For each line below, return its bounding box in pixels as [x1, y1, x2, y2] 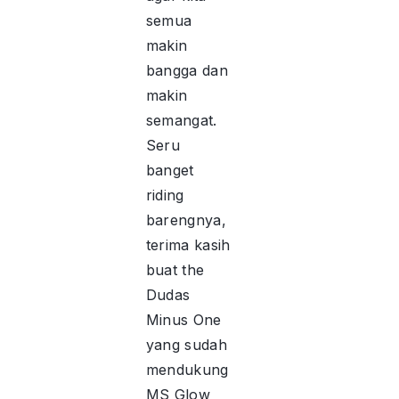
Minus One [145, 310, 222, 329]
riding [145, 185, 184, 204]
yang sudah [145, 335, 227, 354]
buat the [145, 260, 205, 279]
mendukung [145, 360, 229, 379]
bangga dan [145, 61, 228, 79]
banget [145, 160, 194, 179]
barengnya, [145, 210, 226, 229]
